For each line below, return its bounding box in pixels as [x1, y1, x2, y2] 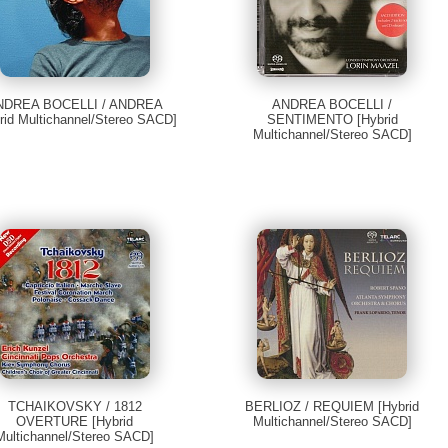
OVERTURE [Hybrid [16, 414, 134, 430]
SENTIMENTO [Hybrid [266, 112, 398, 128]
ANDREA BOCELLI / [272, 97, 393, 113]
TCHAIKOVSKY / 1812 [7, 399, 142, 415]
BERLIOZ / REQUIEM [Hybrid [245, 399, 420, 415]
